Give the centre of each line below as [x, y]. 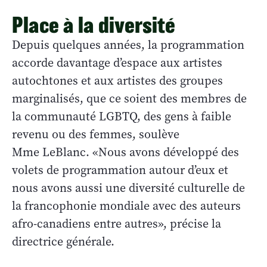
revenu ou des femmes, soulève [96, 134]
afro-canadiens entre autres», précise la [117, 223]
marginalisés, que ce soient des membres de [129, 98]
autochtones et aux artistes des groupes [117, 80]
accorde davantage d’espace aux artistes [117, 63]
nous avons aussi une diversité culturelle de [128, 188]
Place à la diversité [94, 24]
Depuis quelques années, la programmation [128, 45]
